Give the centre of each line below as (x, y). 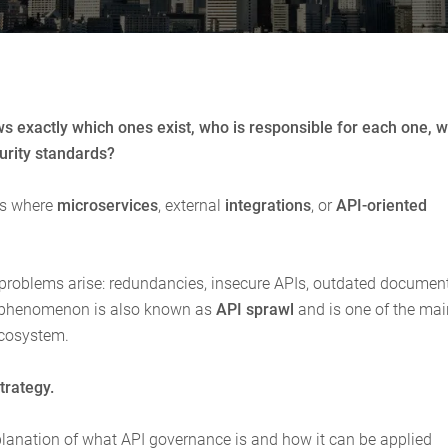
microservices (107, 205)
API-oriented (381, 205)
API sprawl (255, 309)
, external (191, 205)
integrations (268, 205)
